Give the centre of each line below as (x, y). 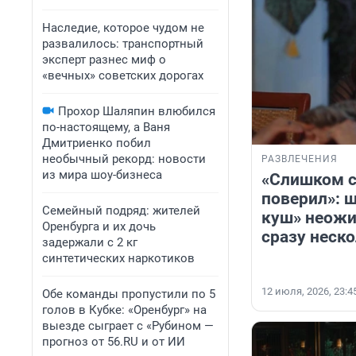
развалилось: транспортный (123, 44)
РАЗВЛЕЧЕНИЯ (300, 159)
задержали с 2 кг (90, 242)
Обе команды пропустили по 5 (129, 294)
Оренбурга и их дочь (99, 226)
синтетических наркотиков (118, 258)
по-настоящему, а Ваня (106, 127)
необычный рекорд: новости (124, 159)
